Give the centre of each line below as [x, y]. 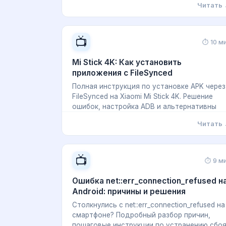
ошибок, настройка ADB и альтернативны [144, 106]
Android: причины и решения [129, 191]
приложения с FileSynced [122, 73]
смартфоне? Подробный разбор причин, [141, 215]
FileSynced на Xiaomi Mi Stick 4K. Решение [143, 96]
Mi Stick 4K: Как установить [127, 62]
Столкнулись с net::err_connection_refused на [149, 205]
